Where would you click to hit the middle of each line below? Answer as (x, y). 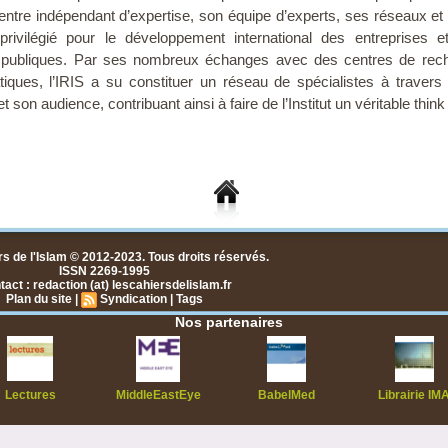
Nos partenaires (229, 322)
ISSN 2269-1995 (104, 271)
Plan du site (39, 299)
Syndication (133, 299)
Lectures (30, 395)
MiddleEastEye (158, 395)
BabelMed (286, 395)
